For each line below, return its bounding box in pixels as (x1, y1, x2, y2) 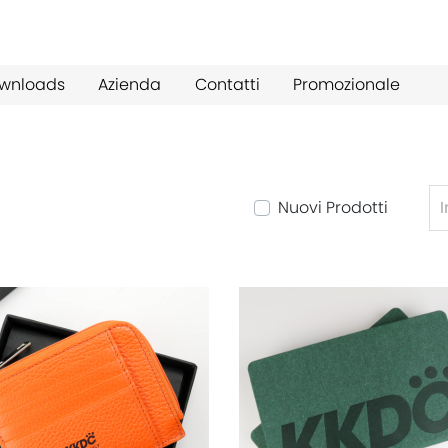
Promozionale (292, 73, 400, 96)
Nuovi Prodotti (278, 196, 388, 219)
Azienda (98, 73, 162, 96)
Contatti (194, 73, 260, 96)
